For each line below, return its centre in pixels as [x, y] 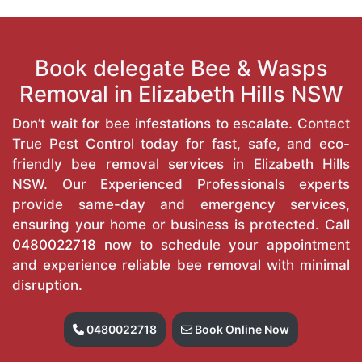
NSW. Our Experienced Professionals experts [181, 184]
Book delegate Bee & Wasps [181, 68]
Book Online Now [241, 329]
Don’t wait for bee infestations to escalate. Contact [181, 123]
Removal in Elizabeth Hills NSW [181, 94]
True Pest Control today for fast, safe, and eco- [181, 143]
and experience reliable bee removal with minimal [181, 265]
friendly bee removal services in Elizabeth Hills [181, 164]
